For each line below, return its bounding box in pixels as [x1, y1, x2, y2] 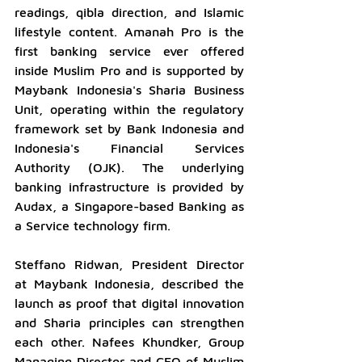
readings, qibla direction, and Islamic [15, 4, 244, 19]
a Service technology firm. [15, 217, 170, 233]
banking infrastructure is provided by [15, 179, 244, 194]
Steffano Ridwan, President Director [15, 256, 244, 271]
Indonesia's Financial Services [15, 140, 244, 155]
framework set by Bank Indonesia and [15, 120, 244, 136]
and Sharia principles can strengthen [15, 314, 244, 330]
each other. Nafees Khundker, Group [15, 334, 244, 349]
